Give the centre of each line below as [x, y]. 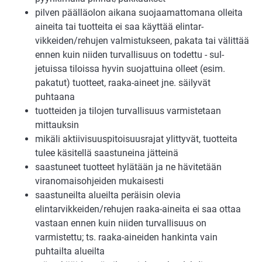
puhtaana [55, 97]
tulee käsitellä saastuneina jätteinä [107, 153]
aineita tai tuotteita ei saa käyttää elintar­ [119, 27]
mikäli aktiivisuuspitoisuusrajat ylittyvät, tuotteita [136, 139]
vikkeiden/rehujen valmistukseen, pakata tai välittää [142, 41]
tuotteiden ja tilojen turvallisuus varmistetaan [128, 111]
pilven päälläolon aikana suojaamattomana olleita [139, 13]
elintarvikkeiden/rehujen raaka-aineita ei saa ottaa [138, 209]
